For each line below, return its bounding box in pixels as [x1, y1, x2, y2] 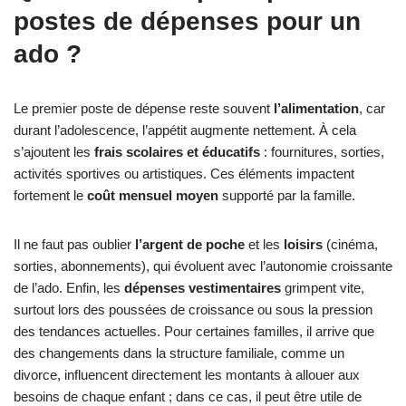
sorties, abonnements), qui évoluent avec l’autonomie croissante [14, 258, 392, 275]
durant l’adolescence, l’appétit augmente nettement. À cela [14, 122, 356, 139]
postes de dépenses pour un [14, 7, 361, 36]
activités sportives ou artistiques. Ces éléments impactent [14, 166, 354, 182]
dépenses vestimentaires [124, 280, 281, 296]
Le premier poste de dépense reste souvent [14, 101, 274, 117]
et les [245, 237, 284, 253]
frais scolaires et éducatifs [94, 144, 260, 160]
